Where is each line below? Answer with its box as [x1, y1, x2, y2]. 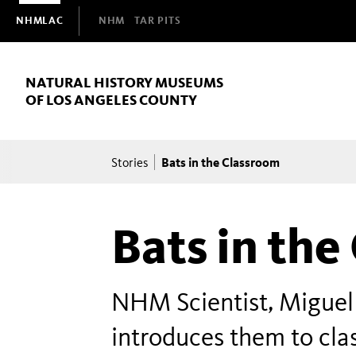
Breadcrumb [111, 137, 211, 161]
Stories [111, 155, 149, 170]
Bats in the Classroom [161, 154, 280, 170]
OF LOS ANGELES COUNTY [25, 91, 197, 109]
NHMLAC [16, 14, 64, 27]
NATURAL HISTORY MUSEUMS [25, 73, 223, 91]
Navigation [12, 24, 90, 43]
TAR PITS [134, 14, 181, 27]
